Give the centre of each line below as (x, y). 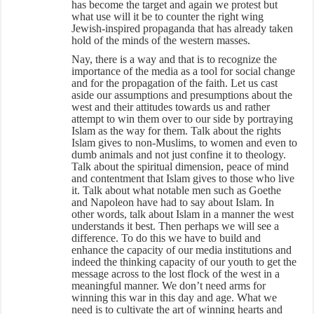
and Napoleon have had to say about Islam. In (173, 202)
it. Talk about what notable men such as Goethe (177, 190)
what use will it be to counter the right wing (168, 16)
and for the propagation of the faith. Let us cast (175, 83)
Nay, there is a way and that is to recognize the (175, 59)
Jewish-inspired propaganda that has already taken (183, 28)
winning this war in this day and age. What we (175, 297)
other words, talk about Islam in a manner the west (183, 214)
